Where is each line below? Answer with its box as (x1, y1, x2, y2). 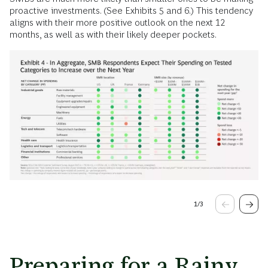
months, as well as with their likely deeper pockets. (10, 29, 217, 39)
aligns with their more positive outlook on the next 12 (10, 17, 225, 28)
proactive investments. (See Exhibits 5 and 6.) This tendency (10, 5, 253, 16)
